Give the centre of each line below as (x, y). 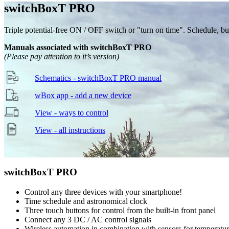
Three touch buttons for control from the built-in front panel (120, 211)
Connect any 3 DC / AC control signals (88, 220)
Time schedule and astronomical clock (86, 201)
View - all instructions (70, 130)
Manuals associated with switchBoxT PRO (78, 47)
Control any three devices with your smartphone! (103, 192)
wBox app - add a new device (83, 95)
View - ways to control (72, 112)
